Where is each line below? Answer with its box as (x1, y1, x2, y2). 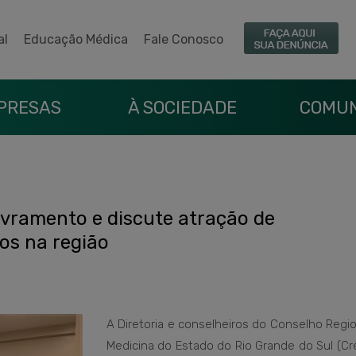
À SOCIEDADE (127, 97, 237, 118)
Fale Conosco (144, 32, 223, 47)
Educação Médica (24, 32, 128, 47)
